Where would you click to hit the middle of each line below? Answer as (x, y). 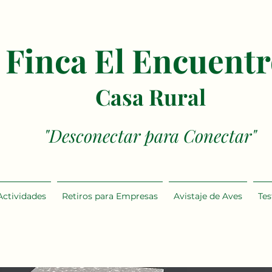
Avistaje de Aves (208, 196)
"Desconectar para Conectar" (151, 135)
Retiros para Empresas (110, 196)
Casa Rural (150, 97)
